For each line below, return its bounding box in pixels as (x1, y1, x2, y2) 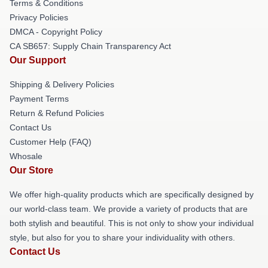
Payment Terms (10, 94, 69, 103)
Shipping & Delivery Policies (10, 80, 114, 89)
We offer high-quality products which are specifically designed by (10, 190, 254, 199)
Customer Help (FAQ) (10, 137, 92, 147)
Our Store (10, 165, 53, 175)
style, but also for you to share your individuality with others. (10, 233, 235, 242)
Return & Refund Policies (10, 108, 104, 118)
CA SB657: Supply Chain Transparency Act (10, 41, 171, 51)
